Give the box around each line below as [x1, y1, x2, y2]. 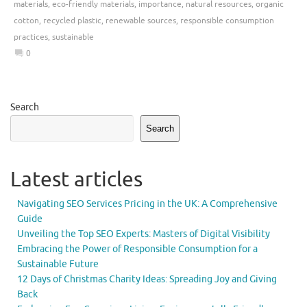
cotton [14, 15, 39, 27]
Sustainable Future [17, 258, 99, 270]
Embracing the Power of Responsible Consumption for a [17, 243, 258, 255]
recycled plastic [43, 15, 101, 27]
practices [14, 32, 48, 43]
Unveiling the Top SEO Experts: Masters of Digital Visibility [17, 228, 270, 240]
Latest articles [10, 166, 143, 193]
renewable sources [106, 15, 176, 27]
